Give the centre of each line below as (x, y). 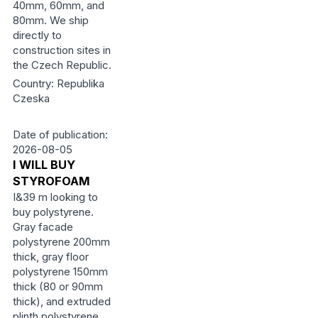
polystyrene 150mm (60, 272)
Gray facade (43, 227)
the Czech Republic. (62, 65)
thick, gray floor (50, 257)
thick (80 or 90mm (57, 286)
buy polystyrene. (53, 212)
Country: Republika (58, 83)
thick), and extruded (61, 301)
